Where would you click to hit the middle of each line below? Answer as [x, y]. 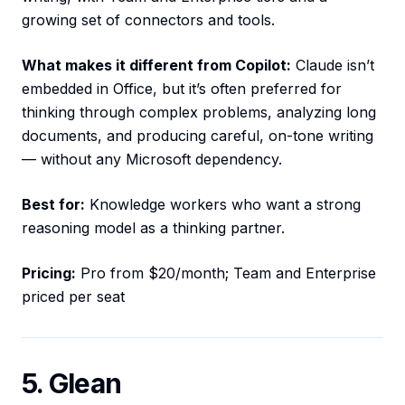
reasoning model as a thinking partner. [153, 228]
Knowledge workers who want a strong [223, 205]
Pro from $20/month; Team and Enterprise [226, 273]
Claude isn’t [333, 66]
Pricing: [49, 273]
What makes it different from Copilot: [156, 66]
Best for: [53, 205]
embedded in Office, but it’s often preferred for [182, 89]
